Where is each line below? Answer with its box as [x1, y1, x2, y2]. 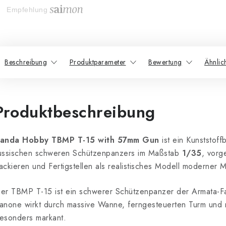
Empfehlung [7, 6, 47, 14]
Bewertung [148, 57, 182, 68]
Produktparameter [69, 57, 126, 68]
